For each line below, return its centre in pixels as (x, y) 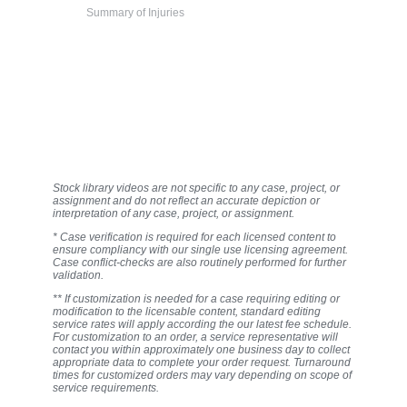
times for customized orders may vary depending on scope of (202, 376)
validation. (78, 276)
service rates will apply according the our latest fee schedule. (202, 325)
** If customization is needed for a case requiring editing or (196, 299)
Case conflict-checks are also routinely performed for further (199, 263)
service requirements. (106, 388)
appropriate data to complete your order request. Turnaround (202, 363)
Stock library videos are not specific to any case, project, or (196, 189)
